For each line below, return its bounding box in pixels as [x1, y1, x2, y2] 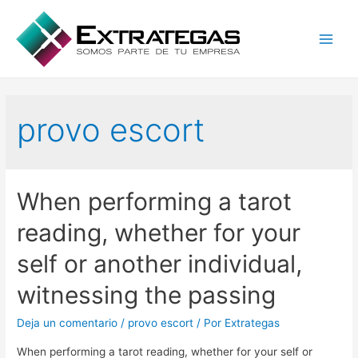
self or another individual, [17, 249, 303, 279]
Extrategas [225, 316, 280, 330]
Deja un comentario [17, 316, 118, 330]
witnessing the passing [17, 280, 276, 310]
